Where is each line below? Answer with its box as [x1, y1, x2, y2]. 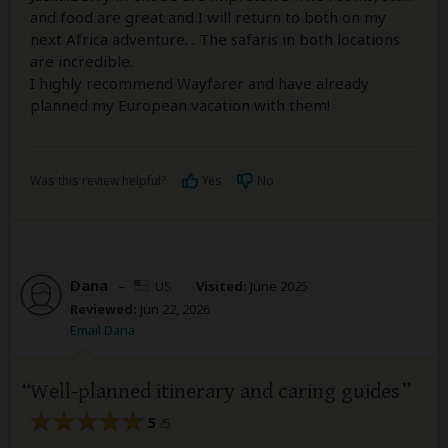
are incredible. [30, 50, 133, 71]
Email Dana [70, 320, 135, 339]
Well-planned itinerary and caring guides [30, 378, 400, 404]
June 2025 [247, 276, 308, 295]
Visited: [196, 276, 247, 295]
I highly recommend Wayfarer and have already [30, 72, 369, 93]
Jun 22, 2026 [137, 299, 210, 318]
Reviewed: [70, 299, 137, 318]
